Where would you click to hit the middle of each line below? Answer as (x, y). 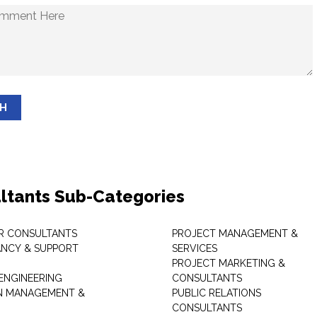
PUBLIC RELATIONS (216, 293)
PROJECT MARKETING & (228, 263)
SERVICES (194, 248)
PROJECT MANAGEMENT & (235, 234)
